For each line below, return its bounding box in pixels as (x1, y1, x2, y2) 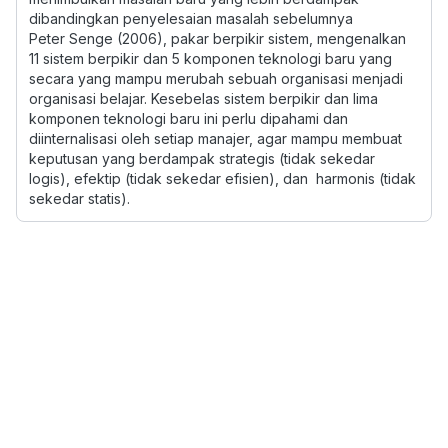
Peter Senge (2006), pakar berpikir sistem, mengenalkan (29, 30, 406, 47)
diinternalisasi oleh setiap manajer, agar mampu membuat (29, 130, 402, 147)
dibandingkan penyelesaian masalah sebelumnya (29, 10, 353, 27)
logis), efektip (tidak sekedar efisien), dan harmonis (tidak (29, 170, 416, 187)
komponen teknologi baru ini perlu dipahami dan (29, 110, 348, 127)
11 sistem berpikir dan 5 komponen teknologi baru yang (29, 50, 392, 67)
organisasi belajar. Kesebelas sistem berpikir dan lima (29, 90, 378, 107)
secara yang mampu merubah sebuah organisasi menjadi (29, 70, 403, 87)
